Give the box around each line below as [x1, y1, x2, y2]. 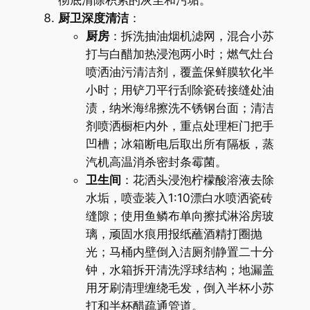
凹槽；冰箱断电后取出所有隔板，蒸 [85, 136, 274, 151]
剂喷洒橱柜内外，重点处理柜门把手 [85, 118, 274, 133]
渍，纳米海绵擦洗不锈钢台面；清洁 [85, 100, 274, 115]
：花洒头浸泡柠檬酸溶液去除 [120, 172, 274, 187]
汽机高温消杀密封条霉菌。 [85, 154, 227, 169]
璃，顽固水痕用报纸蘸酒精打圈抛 [85, 226, 262, 241]
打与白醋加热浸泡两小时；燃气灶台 [85, 46, 274, 61]
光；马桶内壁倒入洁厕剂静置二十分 [85, 244, 274, 259]
